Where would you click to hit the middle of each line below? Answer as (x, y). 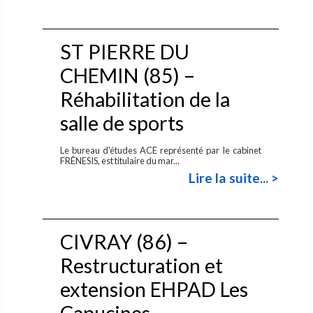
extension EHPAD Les (154, 289)
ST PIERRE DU (124, 51)
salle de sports (122, 123)
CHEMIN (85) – (127, 75)
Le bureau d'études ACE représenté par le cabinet (161, 150)
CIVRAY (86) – (124, 241)
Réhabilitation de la (145, 99)
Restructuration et (141, 265)
